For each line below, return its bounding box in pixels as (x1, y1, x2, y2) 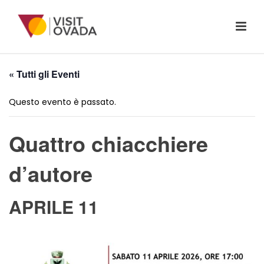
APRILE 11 (9, 194, 98, 219)
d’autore (9, 158, 93, 189)
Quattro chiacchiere (9, 128, 208, 159)
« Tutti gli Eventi (9, 67, 80, 81)
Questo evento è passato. (9, 96, 116, 108)
